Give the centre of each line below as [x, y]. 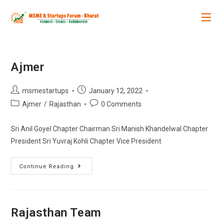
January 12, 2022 [116, 91]
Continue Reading [47, 166]
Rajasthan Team [56, 213]
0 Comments [122, 104]
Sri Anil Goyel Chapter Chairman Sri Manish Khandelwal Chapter [110, 129]
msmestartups [46, 91]
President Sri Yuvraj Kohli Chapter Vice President [86, 141]
